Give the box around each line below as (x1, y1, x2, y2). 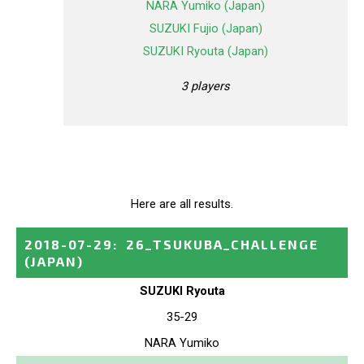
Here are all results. (131, 196, 233, 211)
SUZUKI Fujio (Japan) (149, 21, 262, 37)
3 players (181, 78, 230, 93)
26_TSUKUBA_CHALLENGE (126, 236, 318, 252)
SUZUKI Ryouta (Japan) (143, 44, 268, 59)
